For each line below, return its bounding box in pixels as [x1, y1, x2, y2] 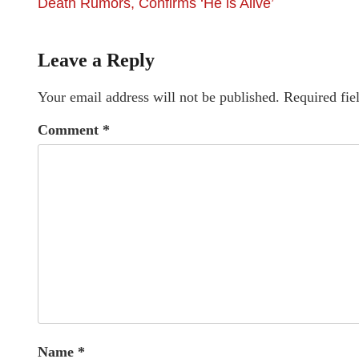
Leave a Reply [38, 50, 155, 71]
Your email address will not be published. [38, 89, 280, 105]
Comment [38, 122, 103, 138]
